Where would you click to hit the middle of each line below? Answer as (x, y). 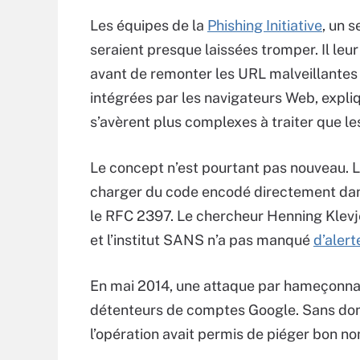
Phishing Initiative (265, 25)
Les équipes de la (149, 25)
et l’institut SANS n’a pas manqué (202, 240)
